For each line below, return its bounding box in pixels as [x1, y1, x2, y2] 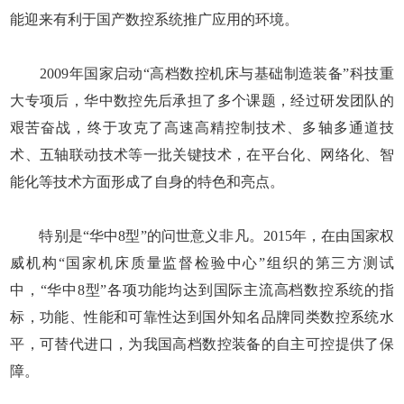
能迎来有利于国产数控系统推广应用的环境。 [10, 11, 299, 27]
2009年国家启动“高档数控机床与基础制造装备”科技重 [10, 65, 394, 81]
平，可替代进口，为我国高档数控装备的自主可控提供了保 [10, 335, 394, 352]
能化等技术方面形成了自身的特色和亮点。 [10, 173, 285, 189]
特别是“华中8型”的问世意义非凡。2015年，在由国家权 [10, 227, 394, 243]
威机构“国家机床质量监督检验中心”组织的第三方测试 [10, 254, 394, 271]
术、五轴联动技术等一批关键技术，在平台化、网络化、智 [10, 146, 394, 162]
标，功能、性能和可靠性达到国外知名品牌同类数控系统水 [10, 308, 394, 325]
